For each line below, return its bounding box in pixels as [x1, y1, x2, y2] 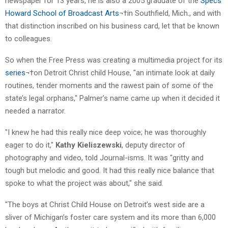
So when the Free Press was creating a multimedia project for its [5, 55, 222, 65]
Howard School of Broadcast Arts [5, 8, 119, 18]
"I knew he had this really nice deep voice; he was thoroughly [5, 127, 206, 137]
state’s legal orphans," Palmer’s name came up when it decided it [5, 93, 220, 103]
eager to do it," [5, 140, 55, 150]
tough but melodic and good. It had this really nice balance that [5, 165, 214, 175]
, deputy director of [122, 140, 185, 150]
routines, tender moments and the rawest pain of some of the [5, 80, 213, 90]
